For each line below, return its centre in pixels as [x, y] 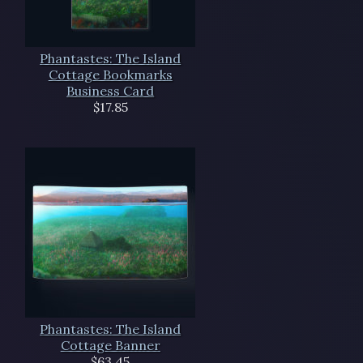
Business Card [111, 91]
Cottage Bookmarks [110, 75]
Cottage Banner [110, 346]
